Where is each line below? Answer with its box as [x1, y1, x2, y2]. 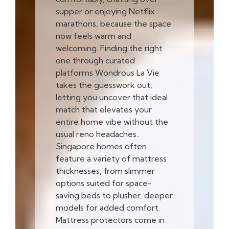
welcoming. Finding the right [55, 42, 163, 53]
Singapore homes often [55, 141, 147, 151]
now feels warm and [55, 30, 131, 41]
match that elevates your [55, 104, 152, 114]
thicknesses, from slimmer [55, 165, 155, 176]
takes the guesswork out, [55, 79, 152, 90]
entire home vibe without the [55, 116, 168, 127]
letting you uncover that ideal [55, 91, 168, 102]
